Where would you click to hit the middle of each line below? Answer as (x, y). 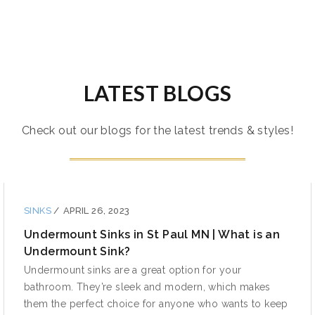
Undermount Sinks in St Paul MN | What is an (152, 234)
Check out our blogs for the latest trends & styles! (157, 130)
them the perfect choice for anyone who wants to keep (156, 303)
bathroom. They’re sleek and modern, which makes (147, 287)
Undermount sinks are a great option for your (133, 270)
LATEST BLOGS (157, 92)
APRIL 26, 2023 (96, 210)
